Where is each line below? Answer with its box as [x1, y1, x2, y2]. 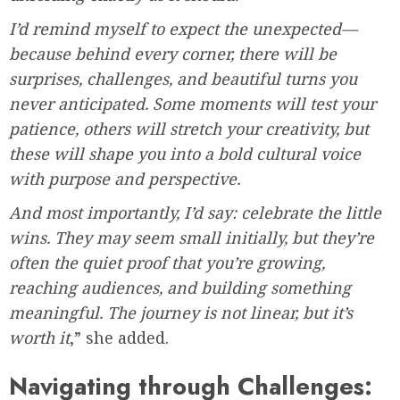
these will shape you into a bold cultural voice [9, 143, 361, 165]
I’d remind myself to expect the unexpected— [9, 18, 357, 40]
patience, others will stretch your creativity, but [9, 118, 369, 140]
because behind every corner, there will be [9, 43, 337, 65]
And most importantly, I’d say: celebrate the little [9, 202, 381, 224]
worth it [9, 327, 70, 349]
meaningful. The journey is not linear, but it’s [9, 302, 353, 324]
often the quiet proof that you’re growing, [9, 252, 325, 274]
